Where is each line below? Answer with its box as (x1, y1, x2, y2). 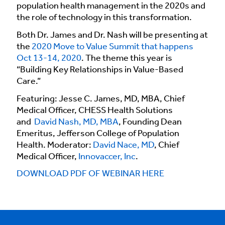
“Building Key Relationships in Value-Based (17, 65, 183, 75)
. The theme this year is (81, 53, 172, 63)
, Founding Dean (119, 117, 182, 127)
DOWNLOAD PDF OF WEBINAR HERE (17, 169, 164, 179)
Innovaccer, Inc (78, 152, 136, 162)
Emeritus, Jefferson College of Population (17, 129, 179, 139)
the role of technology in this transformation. (17, 13, 192, 23)
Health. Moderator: (17, 140, 93, 150)
